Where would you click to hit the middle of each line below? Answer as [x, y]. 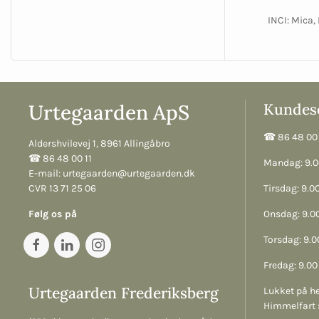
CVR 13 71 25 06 [62, 189]
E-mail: [46, 174]
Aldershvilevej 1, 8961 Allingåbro [99, 144]
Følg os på [53, 214]
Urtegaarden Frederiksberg [124, 293]
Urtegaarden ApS [109, 113]
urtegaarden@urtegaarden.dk [129, 174]
